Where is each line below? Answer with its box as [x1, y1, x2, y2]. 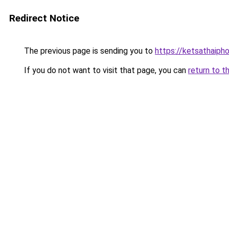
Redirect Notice [9, 12, 79, 24]
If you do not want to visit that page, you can [22, 65, 188, 75]
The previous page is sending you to [22, 46, 155, 56]
